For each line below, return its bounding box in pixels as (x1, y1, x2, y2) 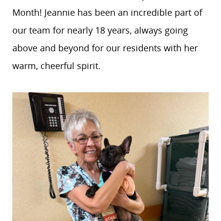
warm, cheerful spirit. (12, 60, 101, 72)
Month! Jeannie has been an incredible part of (12, 6, 202, 18)
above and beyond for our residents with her (12, 42, 198, 54)
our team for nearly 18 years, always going (12, 24, 188, 36)
